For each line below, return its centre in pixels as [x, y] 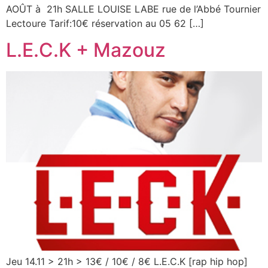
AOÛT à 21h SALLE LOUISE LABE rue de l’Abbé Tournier [133, 9]
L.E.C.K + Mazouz [86, 50]
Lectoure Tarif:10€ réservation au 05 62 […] [105, 23]
